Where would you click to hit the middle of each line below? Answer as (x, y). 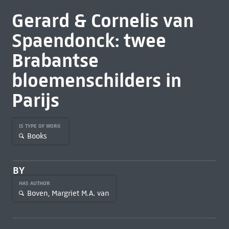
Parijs (35, 100)
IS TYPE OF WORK (40, 126)
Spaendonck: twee (89, 40)
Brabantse (55, 60)
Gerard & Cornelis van (102, 20)
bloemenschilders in (96, 80)
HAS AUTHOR (35, 183)
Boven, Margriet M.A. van (68, 193)
